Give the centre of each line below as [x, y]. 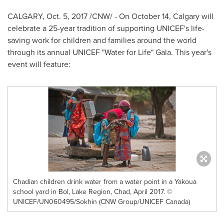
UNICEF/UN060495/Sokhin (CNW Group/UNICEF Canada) [101, 201]
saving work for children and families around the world [102, 40]
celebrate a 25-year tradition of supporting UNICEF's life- [106, 28]
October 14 [150, 16]
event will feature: [39, 64]
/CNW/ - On [109, 16]
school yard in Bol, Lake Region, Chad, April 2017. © [93, 191]
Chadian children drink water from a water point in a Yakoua [105, 181]
